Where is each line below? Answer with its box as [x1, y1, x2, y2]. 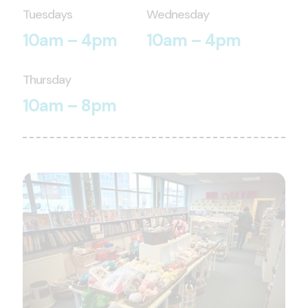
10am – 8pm [23, 95, 116, 117]
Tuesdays [23, 6, 72, 23]
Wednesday [146, 6, 209, 23]
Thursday [23, 71, 71, 89]
